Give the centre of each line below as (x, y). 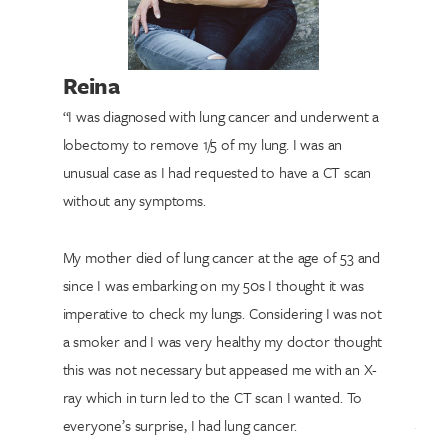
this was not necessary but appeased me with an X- (220, 369)
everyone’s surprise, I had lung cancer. (180, 425)
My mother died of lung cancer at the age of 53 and (221, 257)
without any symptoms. (134, 200)
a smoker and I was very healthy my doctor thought (222, 341)
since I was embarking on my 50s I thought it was (213, 285)
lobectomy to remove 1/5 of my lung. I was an (202, 144)
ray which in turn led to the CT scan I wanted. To (212, 397)
